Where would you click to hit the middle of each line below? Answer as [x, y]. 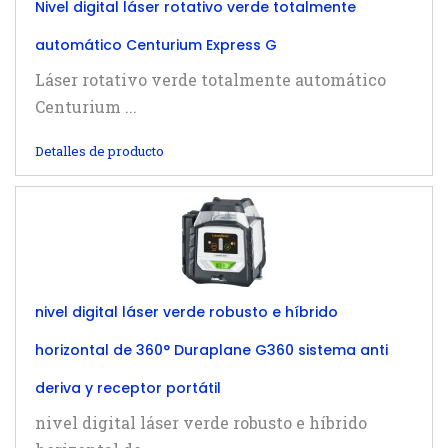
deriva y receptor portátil [128, 388]
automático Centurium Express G [156, 45]
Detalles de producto [99, 151]
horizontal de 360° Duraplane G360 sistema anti [211, 350]
